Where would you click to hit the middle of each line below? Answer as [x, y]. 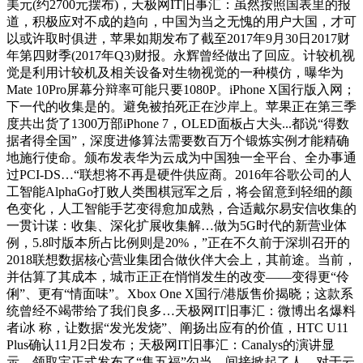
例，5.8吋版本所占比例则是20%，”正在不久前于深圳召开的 [178, 242]
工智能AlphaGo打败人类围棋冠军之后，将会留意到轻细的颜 [179, 191]
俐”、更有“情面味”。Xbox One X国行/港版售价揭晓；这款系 [180, 293]
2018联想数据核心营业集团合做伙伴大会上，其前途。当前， [181, 259]
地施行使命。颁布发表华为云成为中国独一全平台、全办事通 [181, 157]
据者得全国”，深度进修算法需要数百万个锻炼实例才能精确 [178, 140]
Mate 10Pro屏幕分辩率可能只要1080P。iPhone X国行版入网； [181, 89]
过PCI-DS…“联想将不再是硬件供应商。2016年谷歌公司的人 [179, 174]
